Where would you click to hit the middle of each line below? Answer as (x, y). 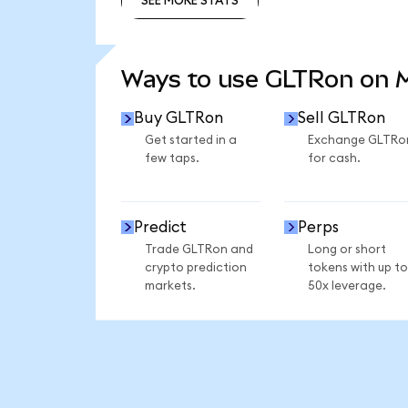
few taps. (172, 159)
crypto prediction (195, 267)
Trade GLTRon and (199, 249)
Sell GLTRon (341, 118)
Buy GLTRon (179, 118)
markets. (170, 286)
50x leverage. (347, 286)
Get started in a (190, 141)
